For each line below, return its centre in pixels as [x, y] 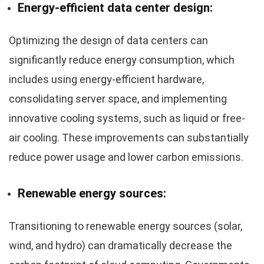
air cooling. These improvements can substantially [129, 138]
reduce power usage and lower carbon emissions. [126, 157]
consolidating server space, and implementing [118, 99]
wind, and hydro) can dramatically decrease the [121, 246]
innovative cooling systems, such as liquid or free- [127, 118]
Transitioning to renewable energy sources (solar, [126, 226]
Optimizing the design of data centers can [108, 41]
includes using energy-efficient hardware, [106, 80]
